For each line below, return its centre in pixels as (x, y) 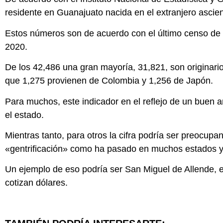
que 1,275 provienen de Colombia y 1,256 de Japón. (109, 81)
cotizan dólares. (36, 183)
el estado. (24, 115)
